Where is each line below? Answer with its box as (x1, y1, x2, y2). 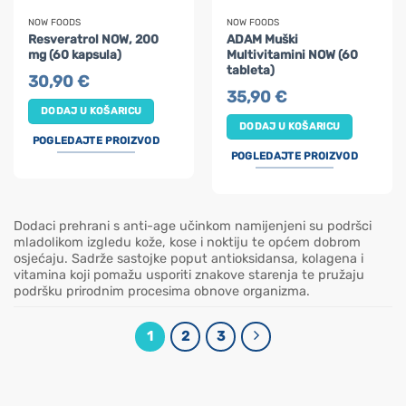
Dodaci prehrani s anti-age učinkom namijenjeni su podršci (14, 217, 372, 234)
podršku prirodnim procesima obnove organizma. (14, 283, 310, 299)
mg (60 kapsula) (28, 46, 122, 62)
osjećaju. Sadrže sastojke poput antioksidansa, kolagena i (14, 250, 363, 266)
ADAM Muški (227, 31, 299, 46)
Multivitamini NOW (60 (227, 46, 359, 62)
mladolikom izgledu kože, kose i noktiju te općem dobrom (14, 234, 361, 250)
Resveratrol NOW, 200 (28, 31, 159, 46)
